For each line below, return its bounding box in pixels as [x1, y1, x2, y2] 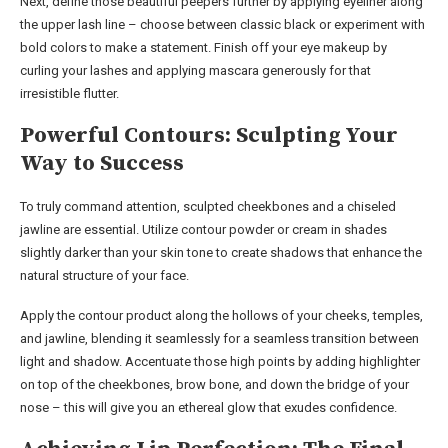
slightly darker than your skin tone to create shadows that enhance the [20, 244, 422, 260]
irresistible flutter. [20, 85, 119, 101]
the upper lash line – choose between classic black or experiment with [20, 16, 425, 32]
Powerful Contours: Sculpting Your [20, 121, 398, 149]
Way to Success [20, 149, 184, 177]
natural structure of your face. [20, 267, 189, 283]
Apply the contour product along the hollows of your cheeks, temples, [20, 307, 423, 323]
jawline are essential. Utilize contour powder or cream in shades [20, 221, 387, 237]
